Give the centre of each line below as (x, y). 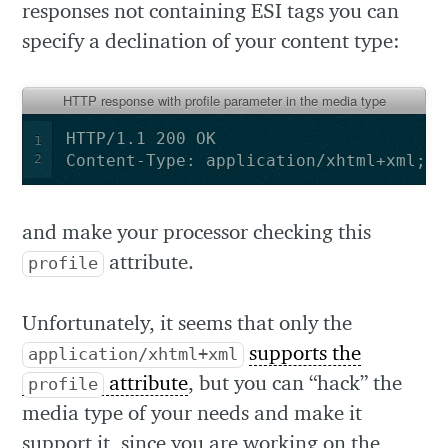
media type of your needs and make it (192, 412)
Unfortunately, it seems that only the (187, 322)
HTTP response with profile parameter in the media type (224, 101)
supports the (305, 352)
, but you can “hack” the (295, 382)
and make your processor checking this (197, 231)
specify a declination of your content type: (211, 41)
